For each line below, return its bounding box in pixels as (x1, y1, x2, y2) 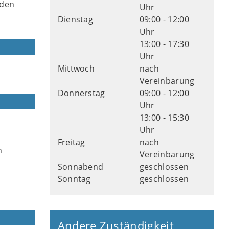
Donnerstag (57, 87, 105, 99)
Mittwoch (57, 63, 95, 74)
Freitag (57, 136, 85, 148)
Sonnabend (57, 161, 104, 172)
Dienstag (57, 14, 94, 25)
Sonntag (57, 173, 91, 185)
